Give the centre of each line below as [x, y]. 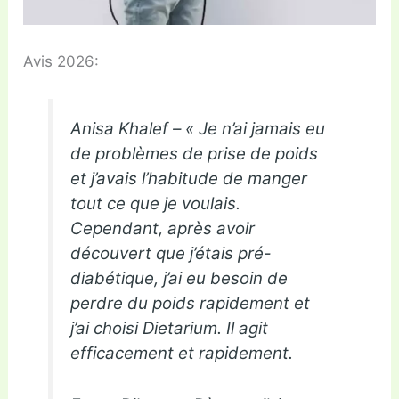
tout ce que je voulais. [156, 204]
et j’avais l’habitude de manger [189, 179]
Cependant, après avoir [163, 229]
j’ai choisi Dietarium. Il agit [170, 329]
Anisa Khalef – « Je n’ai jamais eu [198, 129]
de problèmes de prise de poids [195, 154]
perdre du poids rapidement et [191, 304]
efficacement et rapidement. [182, 354]
